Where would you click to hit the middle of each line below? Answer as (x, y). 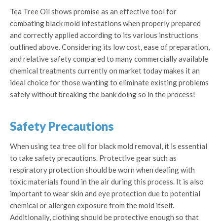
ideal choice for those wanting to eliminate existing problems (109, 82)
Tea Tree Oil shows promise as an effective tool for (93, 11)
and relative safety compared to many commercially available (109, 59)
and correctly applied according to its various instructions (104, 35)
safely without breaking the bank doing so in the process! (103, 94)
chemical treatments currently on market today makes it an (105, 71)
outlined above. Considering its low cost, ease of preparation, (110, 47)
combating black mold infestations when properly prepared (105, 23)
